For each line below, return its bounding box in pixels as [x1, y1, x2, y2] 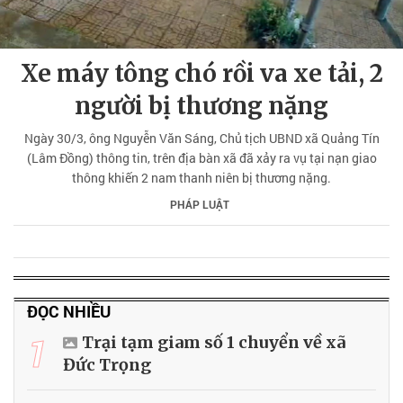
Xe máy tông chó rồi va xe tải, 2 [20, 58, 383, 88]
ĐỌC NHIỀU [27, 300, 111, 322]
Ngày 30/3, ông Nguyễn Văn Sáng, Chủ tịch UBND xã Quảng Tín [23, 129, 380, 147]
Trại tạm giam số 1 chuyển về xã [82, 331, 345, 353]
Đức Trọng [63, 354, 151, 375]
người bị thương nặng [75, 90, 328, 121]
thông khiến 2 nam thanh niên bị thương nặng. [72, 168, 331, 186]
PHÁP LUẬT [169, 196, 229, 211]
